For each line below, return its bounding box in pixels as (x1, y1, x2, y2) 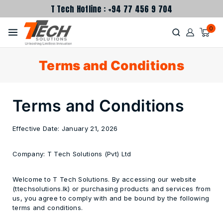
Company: (12, 150, 45, 158)
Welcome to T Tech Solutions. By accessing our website (12, 175, 196, 183)
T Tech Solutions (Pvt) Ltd (45, 150, 131, 158)
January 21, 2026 (59, 124, 118, 132)
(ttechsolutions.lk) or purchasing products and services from (12, 185, 211, 193)
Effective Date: (12, 124, 60, 132)
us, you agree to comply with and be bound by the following (12, 194, 210, 202)
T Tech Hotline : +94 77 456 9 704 (50, 2, 173, 15)
